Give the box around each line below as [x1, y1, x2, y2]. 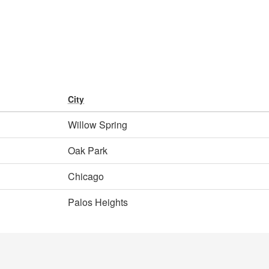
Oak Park [68, 144, 107, 157]
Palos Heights [68, 195, 128, 209]
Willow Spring [68, 118, 127, 131]
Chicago [68, 169, 104, 183]
